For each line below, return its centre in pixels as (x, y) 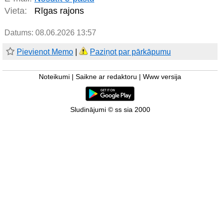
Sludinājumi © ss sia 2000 (110, 110)
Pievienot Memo (45, 52)
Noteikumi (54, 77)
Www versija (162, 77)
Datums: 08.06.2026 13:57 (50, 33)
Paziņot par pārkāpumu (130, 52)
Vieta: (16, 11)
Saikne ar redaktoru (106, 77)
